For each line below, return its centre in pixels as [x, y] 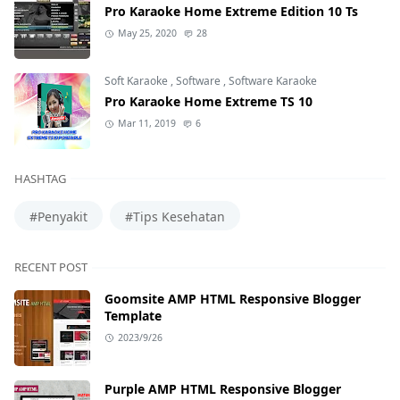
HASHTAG [40, 179]
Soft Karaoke [137, 81]
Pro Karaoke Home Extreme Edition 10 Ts [231, 12]
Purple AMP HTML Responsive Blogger [223, 389]
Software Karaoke [273, 81]
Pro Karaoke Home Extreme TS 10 [208, 102]
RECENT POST [51, 267]
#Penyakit [58, 217]
